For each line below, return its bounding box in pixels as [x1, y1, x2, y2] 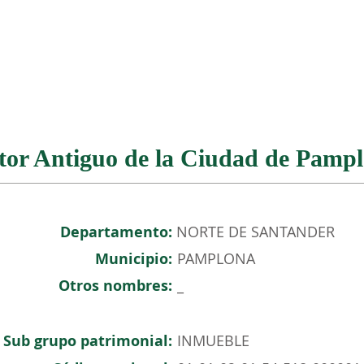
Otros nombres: [58, 275, 172, 296]
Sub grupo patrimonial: [3, 331, 172, 351]
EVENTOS [301, 32, 349, 47]
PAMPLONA [177, 249, 255, 268]
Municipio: [95, 249, 172, 269]
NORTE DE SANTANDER [176, 222, 335, 241]
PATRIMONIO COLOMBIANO [130, 32, 273, 47]
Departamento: [60, 222, 172, 242]
